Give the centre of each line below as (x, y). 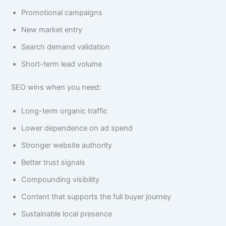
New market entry (52, 30)
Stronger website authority (67, 145)
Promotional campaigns (62, 12)
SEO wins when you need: (56, 87)
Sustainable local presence (67, 214)
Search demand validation (66, 47)
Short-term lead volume (62, 64)
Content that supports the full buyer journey (96, 196)
